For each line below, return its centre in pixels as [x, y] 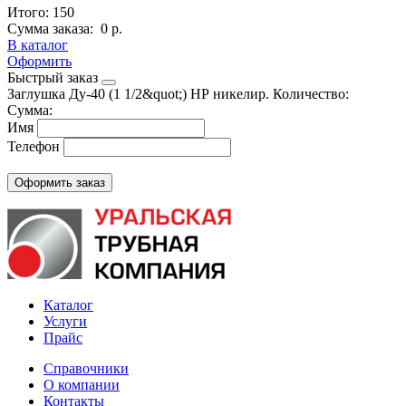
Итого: [30, 12]
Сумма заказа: [52, 28]
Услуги [65, 321]
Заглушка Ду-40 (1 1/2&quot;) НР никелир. [138, 93]
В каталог [38, 44]
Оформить [39, 61]
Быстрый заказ [53, 77]
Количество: [313, 93]
